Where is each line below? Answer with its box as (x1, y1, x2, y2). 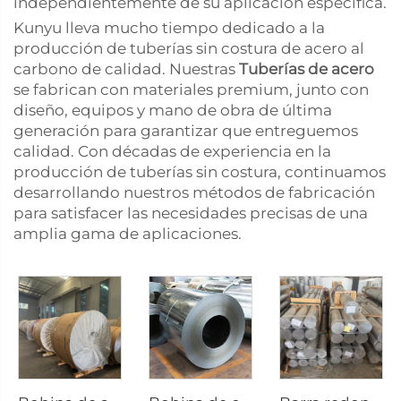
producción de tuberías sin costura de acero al (13, 39, 364, 57)
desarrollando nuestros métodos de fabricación (13, 183, 375, 201)
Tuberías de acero (239, 60, 374, 78)
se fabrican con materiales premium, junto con (13, 81, 369, 98)
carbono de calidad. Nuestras (13, 60, 239, 78)
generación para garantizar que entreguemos (13, 122, 358, 140)
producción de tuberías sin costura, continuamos (13, 163, 386, 181)
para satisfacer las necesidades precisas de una (13, 204, 368, 222)
